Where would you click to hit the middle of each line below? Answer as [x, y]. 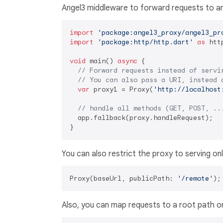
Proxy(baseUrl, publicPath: [123, 178]
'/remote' [195, 178]
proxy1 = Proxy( [121, 89]
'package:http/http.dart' [145, 42]
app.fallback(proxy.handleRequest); [141, 117]
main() [102, 61]
